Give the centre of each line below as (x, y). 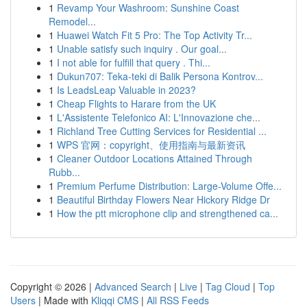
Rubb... (64, 172)
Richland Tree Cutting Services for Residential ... (162, 131)
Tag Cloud (228, 286)
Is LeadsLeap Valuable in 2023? (126, 90)
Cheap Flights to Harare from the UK (136, 103)
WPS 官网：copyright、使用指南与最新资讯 (151, 145)
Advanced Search (133, 286)
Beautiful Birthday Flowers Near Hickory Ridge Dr (163, 199)
